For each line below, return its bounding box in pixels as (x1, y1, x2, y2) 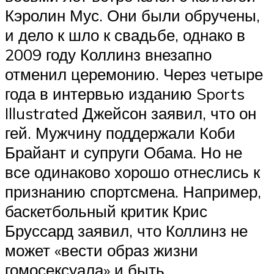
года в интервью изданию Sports (5, 84, 245, 104)
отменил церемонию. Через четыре (5, 64, 263, 84)
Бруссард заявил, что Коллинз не (5, 221, 248, 241)
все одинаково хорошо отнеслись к (5, 162, 260, 182)
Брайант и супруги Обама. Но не (5, 143, 242, 163)
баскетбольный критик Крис (5, 201, 207, 221)
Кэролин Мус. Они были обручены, (5, 6, 260, 26)
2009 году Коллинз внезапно (5, 45, 212, 65)
